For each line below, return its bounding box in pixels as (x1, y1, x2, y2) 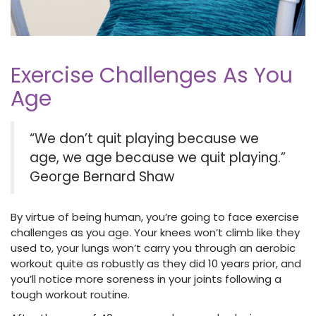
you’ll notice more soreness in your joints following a (11, 272, 281, 286)
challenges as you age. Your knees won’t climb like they (11, 225, 300, 240)
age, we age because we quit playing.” (30, 148, 286, 167)
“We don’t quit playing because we (30, 129, 259, 148)
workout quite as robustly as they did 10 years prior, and (11, 256, 301, 271)
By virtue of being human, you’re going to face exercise (11, 209, 299, 224)
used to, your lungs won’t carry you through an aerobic (11, 241, 296, 255)
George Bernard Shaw (30, 167, 174, 186)
